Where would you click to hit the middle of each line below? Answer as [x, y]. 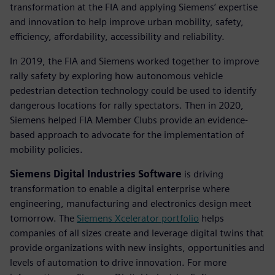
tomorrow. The [43, 218]
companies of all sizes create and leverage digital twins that [137, 233]
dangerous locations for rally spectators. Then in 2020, [127, 105]
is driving [203, 174]
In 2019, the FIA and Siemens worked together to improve [134, 61]
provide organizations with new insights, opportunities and [137, 247]
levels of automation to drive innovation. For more [118, 262]
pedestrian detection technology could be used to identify [133, 90]
